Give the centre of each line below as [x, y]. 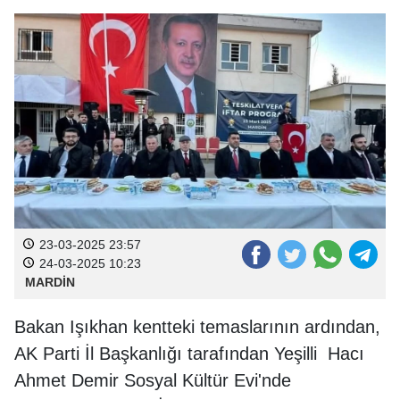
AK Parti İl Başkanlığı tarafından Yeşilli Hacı [189, 353]
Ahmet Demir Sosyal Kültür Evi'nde [153, 380]
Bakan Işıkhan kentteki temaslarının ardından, [197, 326]
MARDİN [50, 282]
